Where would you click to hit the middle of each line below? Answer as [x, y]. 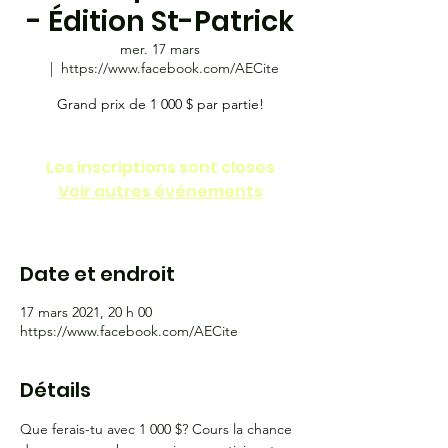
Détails [55, 390]
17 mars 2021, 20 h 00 [86, 312]
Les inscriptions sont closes [160, 167]
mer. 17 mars [160, 49]
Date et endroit [97, 274]
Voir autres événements [160, 191]
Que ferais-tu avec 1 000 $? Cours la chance [158, 429]
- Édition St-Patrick [160, 21]
